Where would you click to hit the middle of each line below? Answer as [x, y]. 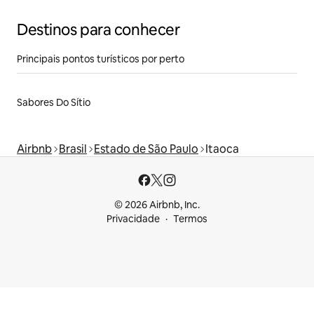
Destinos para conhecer [98, 30]
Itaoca [222, 149]
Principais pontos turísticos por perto [101, 59]
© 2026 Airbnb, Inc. [157, 205]
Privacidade [133, 219]
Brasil [73, 149]
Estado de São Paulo [146, 149]
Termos [190, 219]
